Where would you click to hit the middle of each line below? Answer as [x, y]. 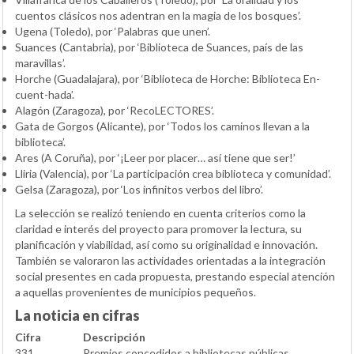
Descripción [114, 337]
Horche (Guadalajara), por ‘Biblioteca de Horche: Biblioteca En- [168, 78]
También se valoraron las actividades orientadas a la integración [170, 260]
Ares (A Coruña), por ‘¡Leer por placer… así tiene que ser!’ [155, 157]
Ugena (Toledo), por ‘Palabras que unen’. [113, 31]
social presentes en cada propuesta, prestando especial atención [175, 276]
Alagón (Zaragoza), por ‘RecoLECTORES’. [115, 110]
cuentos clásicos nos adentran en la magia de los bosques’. [158, 15]
